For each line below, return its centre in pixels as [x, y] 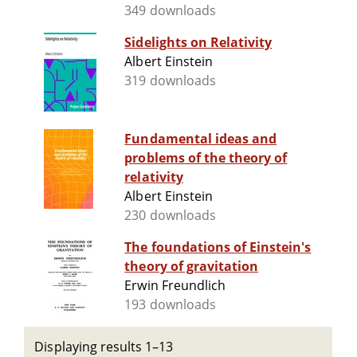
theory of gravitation [192, 267]
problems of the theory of [206, 158]
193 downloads [170, 305]
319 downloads [170, 81]
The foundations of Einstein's [218, 247]
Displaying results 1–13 [104, 347]
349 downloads [170, 11]
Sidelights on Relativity [198, 43]
